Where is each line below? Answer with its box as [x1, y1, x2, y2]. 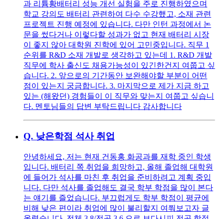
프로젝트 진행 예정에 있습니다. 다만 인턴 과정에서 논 [23, 20, 211, 29]
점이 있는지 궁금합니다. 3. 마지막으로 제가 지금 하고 [23, 82, 209, 90]
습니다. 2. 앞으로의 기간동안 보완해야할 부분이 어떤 [23, 71, 207, 80]
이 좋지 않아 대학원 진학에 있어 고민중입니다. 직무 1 [23, 41, 209, 49]
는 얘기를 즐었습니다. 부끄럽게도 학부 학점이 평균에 [23, 193, 209, 202]
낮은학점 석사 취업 [36, 131, 115, 142]
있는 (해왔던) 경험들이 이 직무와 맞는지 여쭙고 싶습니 [23, 92, 214, 101]
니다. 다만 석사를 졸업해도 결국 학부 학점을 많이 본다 [23, 183, 213, 192]
